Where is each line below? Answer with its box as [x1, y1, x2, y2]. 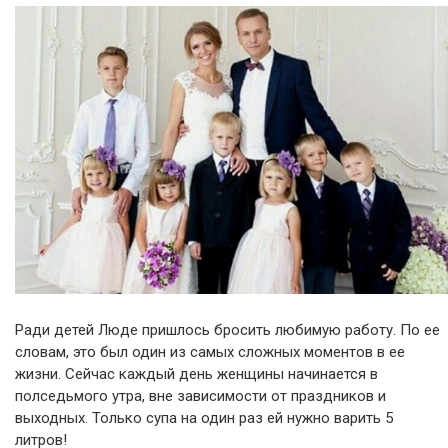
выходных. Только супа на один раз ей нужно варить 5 [15, 409, 393, 428]
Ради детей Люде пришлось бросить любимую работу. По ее [15, 321, 440, 340]
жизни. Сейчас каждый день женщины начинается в [15, 365, 378, 384]
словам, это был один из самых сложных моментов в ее [15, 343, 405, 362]
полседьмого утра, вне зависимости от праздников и [15, 387, 386, 406]
